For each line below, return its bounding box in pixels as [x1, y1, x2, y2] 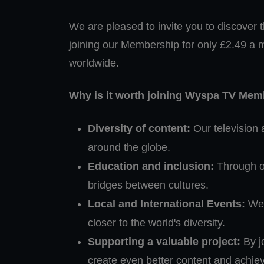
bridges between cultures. [88, 179, 209, 191]
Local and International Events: [88, 197, 245, 210]
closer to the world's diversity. [88, 216, 225, 229]
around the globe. [88, 141, 170, 153]
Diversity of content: [88, 122, 190, 134]
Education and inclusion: [88, 160, 214, 172]
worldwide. [69, 57, 119, 69]
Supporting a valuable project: [88, 235, 240, 247]
